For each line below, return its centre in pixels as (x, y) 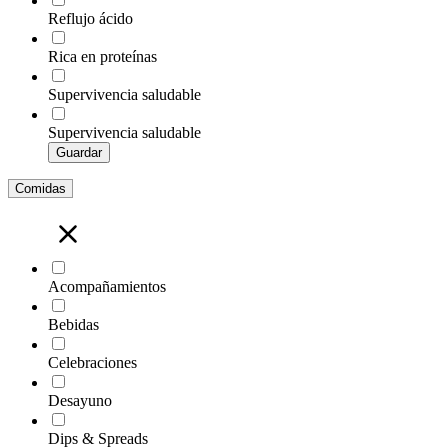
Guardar (79, 152)
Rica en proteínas (102, 56)
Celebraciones (92, 362)
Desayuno (80, 400)
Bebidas (73, 324)
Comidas (40, 188)
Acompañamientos (107, 286)
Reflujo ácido (90, 18)
